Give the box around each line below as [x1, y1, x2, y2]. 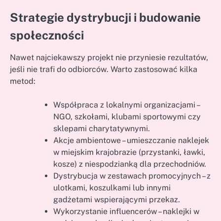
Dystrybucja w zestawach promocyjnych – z [53, 171, 211, 181]
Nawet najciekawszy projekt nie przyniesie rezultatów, [10, 53, 208, 63]
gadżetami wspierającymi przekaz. [53, 195, 180, 205]
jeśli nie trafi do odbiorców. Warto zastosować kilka [10, 65, 197, 74]
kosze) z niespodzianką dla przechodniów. [53, 159, 206, 169]
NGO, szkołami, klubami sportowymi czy [53, 112, 201, 122]
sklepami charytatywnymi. [53, 124, 150, 134]
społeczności [10, 28, 84, 42]
